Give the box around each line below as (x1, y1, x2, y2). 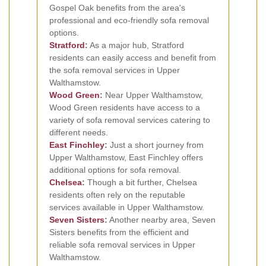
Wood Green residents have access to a (49, 102, 200, 112)
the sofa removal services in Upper (49, 65, 180, 75)
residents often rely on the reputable (49, 189, 185, 199)
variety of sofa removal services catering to (49, 115, 210, 125)
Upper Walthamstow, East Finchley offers (49, 152, 203, 162)
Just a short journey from (107, 140, 204, 150)
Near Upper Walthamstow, (103, 90, 203, 100)
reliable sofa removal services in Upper (49, 239, 195, 249)
